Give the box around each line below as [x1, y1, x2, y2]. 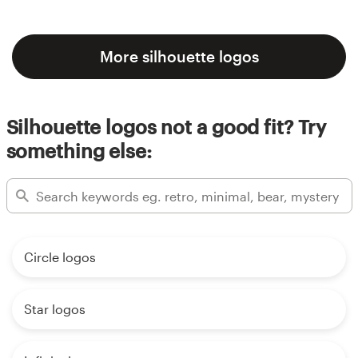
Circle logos [24, 249, 96, 265]
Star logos [24, 301, 86, 317]
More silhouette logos [99, 46, 259, 66]
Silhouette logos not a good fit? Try [6, 114, 327, 138]
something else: [6, 138, 152, 162]
